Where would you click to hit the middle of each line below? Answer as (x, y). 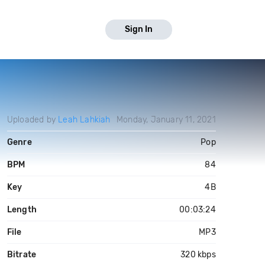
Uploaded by (33, 120)
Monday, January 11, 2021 (166, 120)
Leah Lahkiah (84, 120)
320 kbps (198, 255)
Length (22, 210)
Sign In (139, 29)
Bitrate (22, 255)
